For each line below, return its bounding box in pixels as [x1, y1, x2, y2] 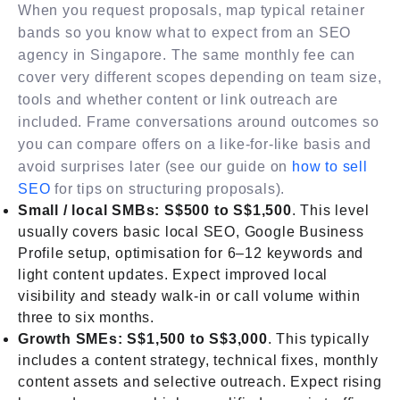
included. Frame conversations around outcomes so [18, 113, 379, 129]
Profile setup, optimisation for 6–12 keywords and [18, 245, 364, 261]
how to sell [292, 158, 368, 174]
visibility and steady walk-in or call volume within [18, 287, 361, 304]
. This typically [267, 330, 370, 346]
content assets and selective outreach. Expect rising [18, 373, 382, 389]
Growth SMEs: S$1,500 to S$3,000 [18, 330, 268, 346]
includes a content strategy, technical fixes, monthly [18, 352, 379, 368]
